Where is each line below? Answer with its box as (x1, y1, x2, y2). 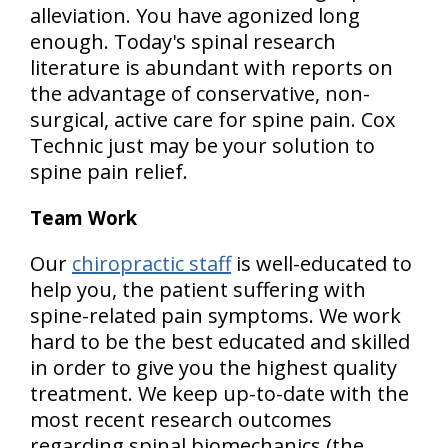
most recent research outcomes (30, 406, 332, 433)
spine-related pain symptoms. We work (30, 302, 401, 329)
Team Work (30, 205, 137, 230)
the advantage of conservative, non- (30, 80, 370, 107)
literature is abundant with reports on (30, 54, 393, 81)
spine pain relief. (30, 158, 188, 185)
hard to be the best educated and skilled (30, 328, 410, 355)
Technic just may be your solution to (30, 132, 375, 159)
